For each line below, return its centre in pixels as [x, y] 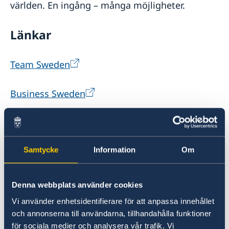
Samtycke [41, 150]
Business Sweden [48, 94]
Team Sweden [40, 65]
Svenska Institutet [50, 123]
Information [114, 150]
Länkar [31, 35]
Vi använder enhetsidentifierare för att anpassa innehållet [113, 201]
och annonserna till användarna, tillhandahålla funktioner [112, 213]
